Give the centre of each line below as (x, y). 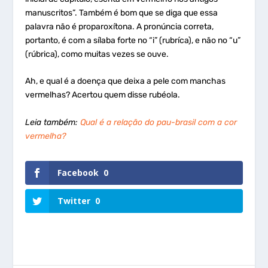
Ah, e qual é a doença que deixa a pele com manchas (126, 81)
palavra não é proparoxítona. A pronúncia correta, (120, 27)
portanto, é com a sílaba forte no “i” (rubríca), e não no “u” (133, 40)
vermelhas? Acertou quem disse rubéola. (103, 95)
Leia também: (53, 122)
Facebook (78, 172)
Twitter (74, 201)
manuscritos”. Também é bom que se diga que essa (122, 13)
